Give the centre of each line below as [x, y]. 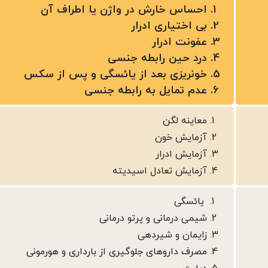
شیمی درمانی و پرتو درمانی [153, 219]
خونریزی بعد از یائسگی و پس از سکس [115, 75]
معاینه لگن [185, 121]
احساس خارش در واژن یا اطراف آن [124, 10]
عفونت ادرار [179, 42]
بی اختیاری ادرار [169, 26]
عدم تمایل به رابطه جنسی [146, 91]
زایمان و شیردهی [172, 235]
